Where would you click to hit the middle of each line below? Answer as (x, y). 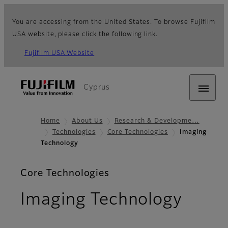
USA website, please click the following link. (85, 35)
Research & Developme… (157, 121)
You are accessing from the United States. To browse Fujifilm (114, 22)
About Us (87, 121)
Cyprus (97, 88)
